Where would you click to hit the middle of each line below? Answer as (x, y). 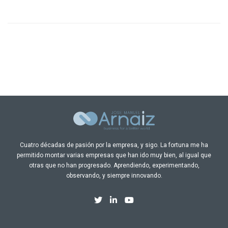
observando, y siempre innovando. (114, 175)
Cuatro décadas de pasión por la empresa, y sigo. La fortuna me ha (114, 145)
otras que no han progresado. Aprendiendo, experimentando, (114, 165)
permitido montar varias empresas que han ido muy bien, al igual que (114, 155)
